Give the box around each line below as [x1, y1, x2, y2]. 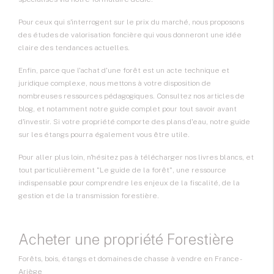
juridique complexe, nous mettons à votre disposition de [18, 79, 211, 88]
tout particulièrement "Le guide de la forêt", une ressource [18, 166, 226, 175]
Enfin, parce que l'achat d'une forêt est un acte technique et [18, 66, 229, 75]
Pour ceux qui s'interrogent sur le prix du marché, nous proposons [18, 18, 244, 27]
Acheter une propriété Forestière [18, 231, 234, 248]
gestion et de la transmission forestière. [18, 191, 159, 201]
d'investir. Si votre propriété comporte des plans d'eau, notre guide [18, 117, 250, 127]
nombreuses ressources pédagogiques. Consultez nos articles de [18, 92, 245, 101]
